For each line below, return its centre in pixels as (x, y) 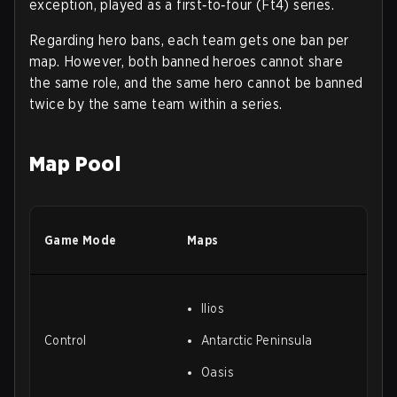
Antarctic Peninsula (257, 340)
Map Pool (75, 163)
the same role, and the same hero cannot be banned (196, 82)
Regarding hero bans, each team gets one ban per (189, 40)
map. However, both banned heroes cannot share (186, 61)
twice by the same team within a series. (156, 104)
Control (66, 340)
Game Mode (82, 240)
